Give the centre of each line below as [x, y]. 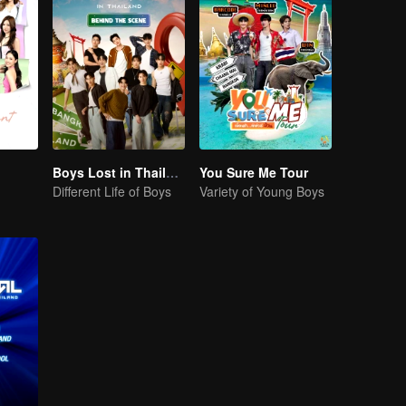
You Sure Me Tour [254, 172]
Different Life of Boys [112, 191]
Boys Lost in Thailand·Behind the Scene [172, 172]
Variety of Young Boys [262, 191]
